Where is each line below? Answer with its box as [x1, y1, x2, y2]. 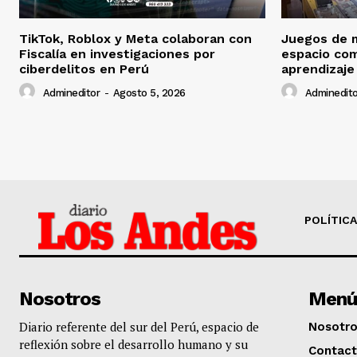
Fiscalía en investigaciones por [19, 46, 215, 62]
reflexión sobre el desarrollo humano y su [19, 336, 248, 353]
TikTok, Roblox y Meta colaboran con [19, 31, 252, 47]
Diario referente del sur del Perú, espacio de [19, 319, 259, 335]
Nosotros [19, 288, 100, 311]
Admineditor [42, 86, 100, 99]
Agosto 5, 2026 [112, 86, 186, 99]
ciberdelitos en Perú [19, 61, 149, 77]
